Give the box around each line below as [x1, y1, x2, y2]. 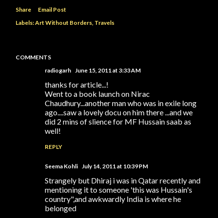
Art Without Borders [35, 19, 92, 26]
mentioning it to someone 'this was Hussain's [45, 185, 192, 194]
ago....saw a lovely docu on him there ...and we [45, 108, 193, 117]
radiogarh [45, 67, 71, 74]
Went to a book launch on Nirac [45, 89, 150, 98]
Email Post [38, 6, 66, 13]
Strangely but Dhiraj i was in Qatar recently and [45, 176, 200, 185]
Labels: [16, 19, 34, 26]
